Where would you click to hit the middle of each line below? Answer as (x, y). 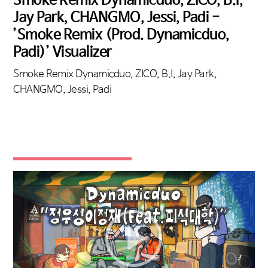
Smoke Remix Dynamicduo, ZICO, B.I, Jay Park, (115, 74)
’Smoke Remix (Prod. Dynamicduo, (121, 34)
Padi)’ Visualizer (63, 52)
